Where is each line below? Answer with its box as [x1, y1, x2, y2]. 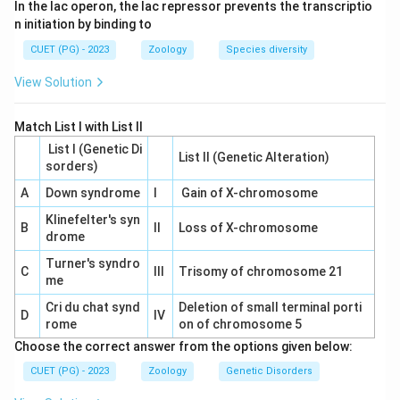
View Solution [14, 75, 92, 89]
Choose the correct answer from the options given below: [14, 339, 355, 354]
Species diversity [226, 44, 307, 55]
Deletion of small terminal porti [178, 300, 362, 314]
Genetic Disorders [226, 365, 312, 377]
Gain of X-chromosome [178, 186, 318, 200]
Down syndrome [45, 186, 140, 200]
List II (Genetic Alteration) [178, 150, 329, 164]
